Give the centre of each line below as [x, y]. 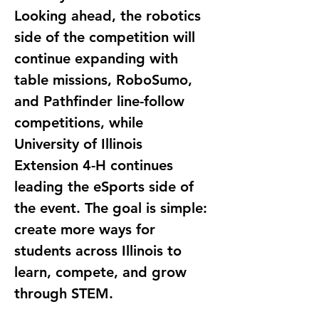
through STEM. [64, 293]
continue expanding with [98, 58]
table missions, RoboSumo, [105, 79]
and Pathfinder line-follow [101, 101]
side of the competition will [107, 37]
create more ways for [87, 229]
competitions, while [81, 122]
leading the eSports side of [106, 186]
